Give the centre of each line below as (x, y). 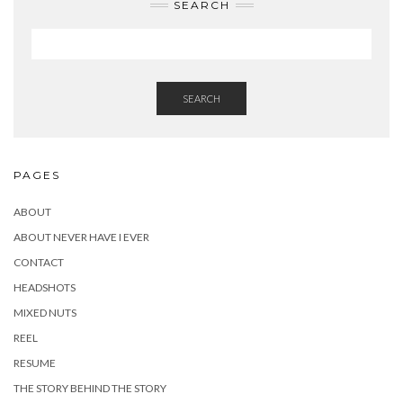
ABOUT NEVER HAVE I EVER (81, 237)
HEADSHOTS (45, 287)
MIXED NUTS (45, 313)
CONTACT (39, 262)
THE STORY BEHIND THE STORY (90, 388)
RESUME (35, 363)
